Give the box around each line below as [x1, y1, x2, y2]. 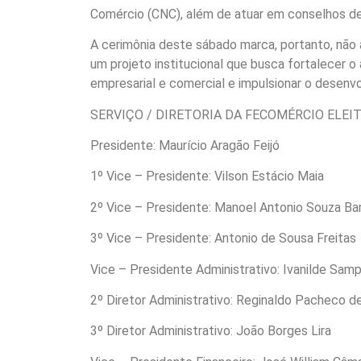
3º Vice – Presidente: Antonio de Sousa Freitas [90, 230, 356, 247]
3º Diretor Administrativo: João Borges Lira [90, 323, 331, 339]
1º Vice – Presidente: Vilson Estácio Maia [90, 168, 324, 185]
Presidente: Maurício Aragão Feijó [90, 137, 280, 153]
